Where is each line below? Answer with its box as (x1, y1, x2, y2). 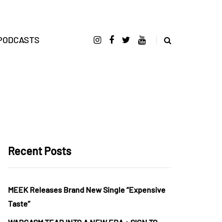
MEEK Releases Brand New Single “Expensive (8, 185, 166, 194)
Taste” (8, 199, 30, 208)
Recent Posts (8, 144, 71, 157)
